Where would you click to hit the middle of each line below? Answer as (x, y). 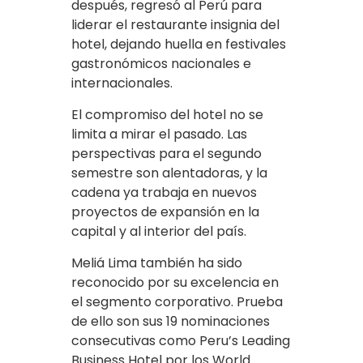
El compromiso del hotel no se (167, 115)
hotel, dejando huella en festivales (179, 45)
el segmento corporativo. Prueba (177, 302)
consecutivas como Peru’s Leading (181, 341)
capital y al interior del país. (159, 232)
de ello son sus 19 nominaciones (171, 322)
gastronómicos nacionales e (161, 64)
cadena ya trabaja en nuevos (164, 193)
